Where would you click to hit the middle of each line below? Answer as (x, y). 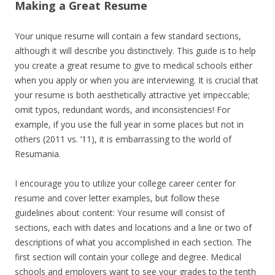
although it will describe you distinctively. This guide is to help (135, 51)
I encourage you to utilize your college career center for (125, 183)
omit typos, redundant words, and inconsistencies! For (122, 110)
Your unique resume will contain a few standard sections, (128, 36)
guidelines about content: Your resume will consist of (120, 213)
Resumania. (38, 154)
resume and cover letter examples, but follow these (117, 198)
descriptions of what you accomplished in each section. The (133, 242)
